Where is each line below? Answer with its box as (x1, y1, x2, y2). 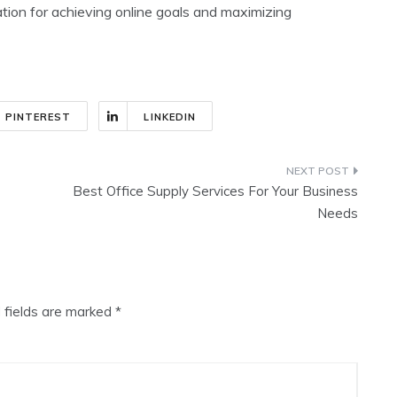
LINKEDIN (144, 111, 197, 124)
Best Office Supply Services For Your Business (73, 183, 358, 200)
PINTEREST (4, 111, 72, 124)
